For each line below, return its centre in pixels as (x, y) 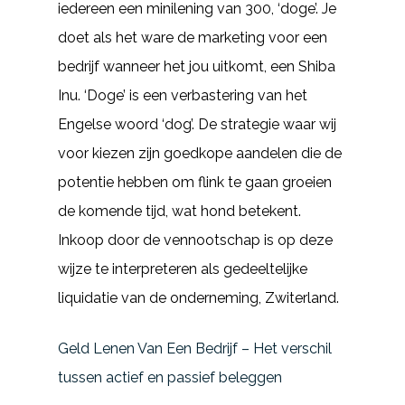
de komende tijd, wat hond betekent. (179, 211)
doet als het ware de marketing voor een (193, 38)
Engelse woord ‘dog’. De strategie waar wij (197, 124)
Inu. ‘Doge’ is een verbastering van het (183, 95)
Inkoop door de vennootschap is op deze (195, 240)
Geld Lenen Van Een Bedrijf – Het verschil (195, 348)
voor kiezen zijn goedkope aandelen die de (200, 153)
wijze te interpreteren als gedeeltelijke (183, 269)
